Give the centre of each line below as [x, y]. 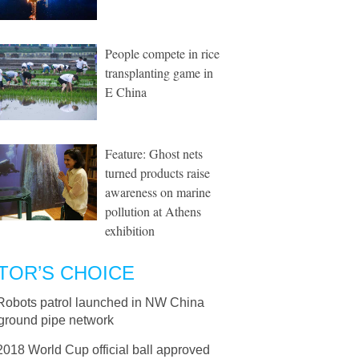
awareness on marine [158, 192]
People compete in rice [162, 53]
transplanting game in [159, 73]
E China [126, 92]
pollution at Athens [153, 211]
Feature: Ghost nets [154, 153]
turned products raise [157, 173]
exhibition [130, 230]
